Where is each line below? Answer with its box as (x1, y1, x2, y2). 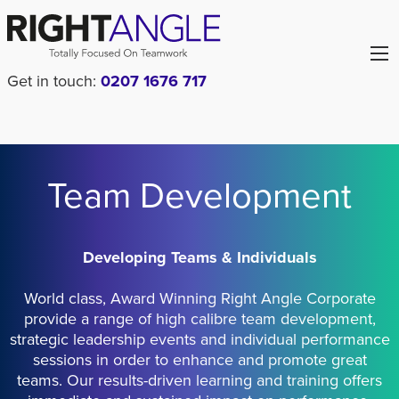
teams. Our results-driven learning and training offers (17, 370, 382, 390)
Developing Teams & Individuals (82, 247, 317, 267)
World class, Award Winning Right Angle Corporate (23, 288, 376, 308)
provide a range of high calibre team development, (23, 308, 376, 329)
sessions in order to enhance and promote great (32, 349, 367, 370)
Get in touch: (7, 70, 96, 91)
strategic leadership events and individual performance (9, 329, 390, 349)
